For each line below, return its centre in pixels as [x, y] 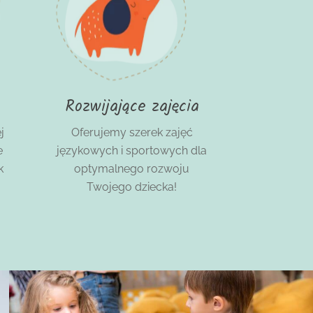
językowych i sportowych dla [132, 151]
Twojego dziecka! [132, 187]
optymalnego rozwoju [132, 169]
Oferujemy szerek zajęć [132, 133]
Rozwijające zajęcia [132, 107]
